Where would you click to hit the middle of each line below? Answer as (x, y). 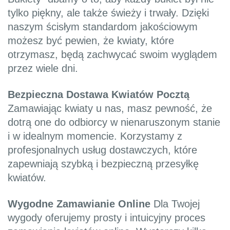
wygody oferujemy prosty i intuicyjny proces (107, 217)
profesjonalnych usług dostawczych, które (102, 150)
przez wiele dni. (43, 68)
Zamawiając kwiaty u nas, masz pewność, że (110, 108)
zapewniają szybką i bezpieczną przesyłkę (103, 164)
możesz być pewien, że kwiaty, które (91, 40)
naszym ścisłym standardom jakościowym (103, 26)
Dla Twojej (175, 204)
